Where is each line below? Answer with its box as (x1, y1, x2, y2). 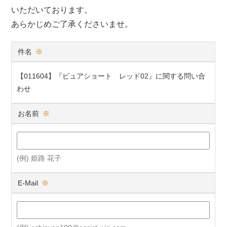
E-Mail (18, 178, 39, 187)
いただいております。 (11, 5, 93, 14)
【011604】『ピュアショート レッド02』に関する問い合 (17, 71, 206, 80)
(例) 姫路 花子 (17, 154, 62, 162)
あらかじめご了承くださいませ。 (11, 19, 133, 28)
